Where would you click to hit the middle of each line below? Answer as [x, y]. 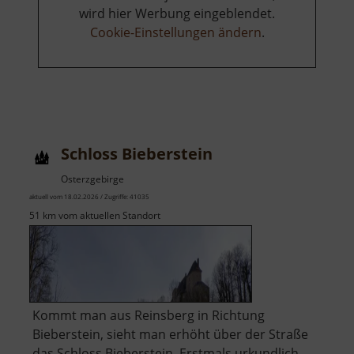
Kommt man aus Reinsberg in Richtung [149, 316]
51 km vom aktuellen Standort [95, 216]
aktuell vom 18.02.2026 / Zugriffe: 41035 [89, 197]
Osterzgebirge [92, 179]
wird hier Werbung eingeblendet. [177, 14]
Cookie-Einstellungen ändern [175, 33]
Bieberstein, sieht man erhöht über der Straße [170, 335]
